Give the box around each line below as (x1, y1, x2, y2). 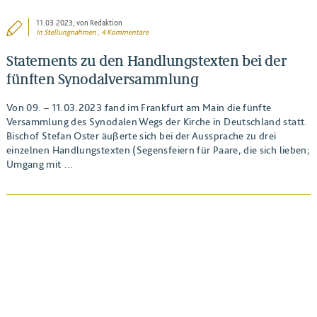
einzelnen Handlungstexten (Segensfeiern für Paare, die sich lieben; (6, 144, 311, 156)
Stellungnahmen (44, 27, 97, 37)
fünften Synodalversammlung (6, 69, 199, 88)
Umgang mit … (6, 158, 74, 171)
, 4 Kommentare (96, 27, 149, 37)
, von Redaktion (73, 18, 123, 28)
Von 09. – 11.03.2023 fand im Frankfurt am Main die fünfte (6, 101, 272, 114)
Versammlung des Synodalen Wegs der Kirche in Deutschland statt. (6, 115, 308, 128)
